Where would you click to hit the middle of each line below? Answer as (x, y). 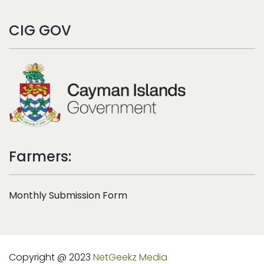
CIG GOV (40, 31)
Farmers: (40, 157)
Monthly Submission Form (68, 196)
